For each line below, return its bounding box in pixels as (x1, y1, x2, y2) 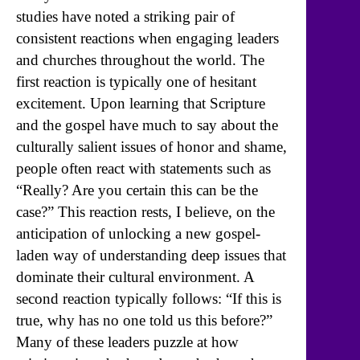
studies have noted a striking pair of (16, 7, 235, 25)
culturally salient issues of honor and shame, (16, 137, 287, 155)
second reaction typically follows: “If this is (16, 289, 281, 307)
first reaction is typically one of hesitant (16, 72, 256, 90)
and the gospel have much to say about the (16, 116, 278, 133)
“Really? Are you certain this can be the (16, 181, 258, 198)
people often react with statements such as (16, 159, 271, 177)
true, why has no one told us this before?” (16, 311, 272, 329)
